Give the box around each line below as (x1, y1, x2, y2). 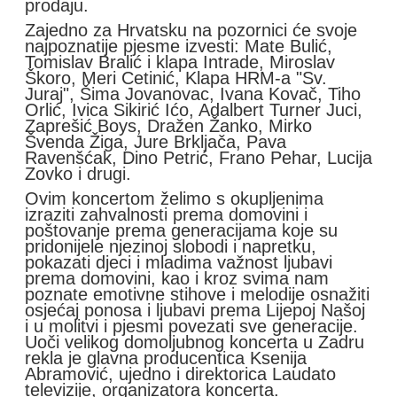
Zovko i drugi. (25, 164, 131, 184)
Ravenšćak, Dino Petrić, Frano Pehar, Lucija (25, 148, 372, 168)
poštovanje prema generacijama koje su (25, 221, 338, 241)
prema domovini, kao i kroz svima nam (25, 269, 329, 289)
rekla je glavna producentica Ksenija (25, 348, 307, 369)
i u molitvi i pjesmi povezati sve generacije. (25, 316, 358, 337)
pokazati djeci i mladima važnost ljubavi (25, 253, 332, 273)
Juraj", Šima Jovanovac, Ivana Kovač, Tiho (25, 84, 361, 105)
